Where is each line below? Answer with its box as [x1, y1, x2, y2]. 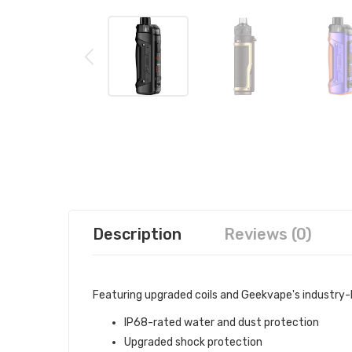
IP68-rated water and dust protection [124, 316, 319, 329]
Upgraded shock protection [124, 335, 262, 349]
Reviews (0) [224, 225, 312, 244]
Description [93, 225, 181, 244]
